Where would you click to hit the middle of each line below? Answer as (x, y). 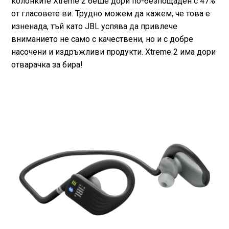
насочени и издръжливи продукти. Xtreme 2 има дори (113, 52)
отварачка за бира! (47, 65)
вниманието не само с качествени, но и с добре (102, 39)
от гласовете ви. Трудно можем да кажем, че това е (110, 14)
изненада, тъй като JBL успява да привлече (94, 26)
